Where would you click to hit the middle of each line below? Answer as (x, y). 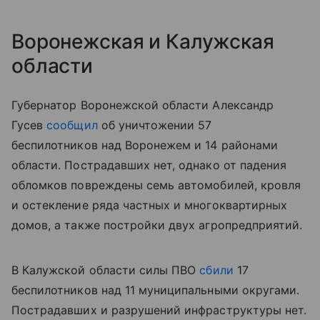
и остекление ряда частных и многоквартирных (150, 205)
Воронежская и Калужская (143, 41)
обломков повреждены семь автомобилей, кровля (156, 185)
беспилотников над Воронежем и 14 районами (145, 145)
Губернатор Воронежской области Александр (142, 105)
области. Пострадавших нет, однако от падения (149, 165)
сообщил (72, 125)
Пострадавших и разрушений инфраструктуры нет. (159, 310)
